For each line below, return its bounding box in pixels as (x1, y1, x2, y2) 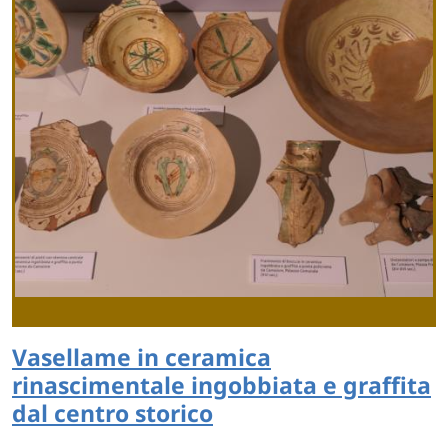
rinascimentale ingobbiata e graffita (12, 369, 431, 402)
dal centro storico (12, 397, 213, 430)
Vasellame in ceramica (12, 341, 271, 374)
